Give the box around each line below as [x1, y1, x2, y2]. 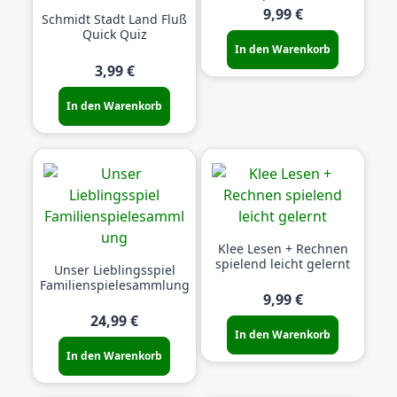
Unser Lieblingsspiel [53, 261, 175, 278]
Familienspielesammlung [39, 276, 190, 293]
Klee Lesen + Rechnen [217, 239, 348, 257]
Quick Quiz [82, 26, 147, 43]
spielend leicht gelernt [215, 254, 350, 272]
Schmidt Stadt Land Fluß [42, 11, 187, 27]
